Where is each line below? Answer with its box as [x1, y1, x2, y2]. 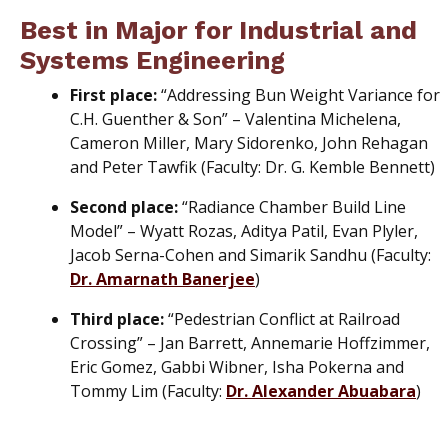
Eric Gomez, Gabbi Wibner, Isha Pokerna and [70, 356, 404, 379]
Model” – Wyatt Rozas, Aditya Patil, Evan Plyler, [70, 220, 418, 243]
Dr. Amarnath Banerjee [70, 268, 255, 291]
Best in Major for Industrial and [20, 15, 417, 46]
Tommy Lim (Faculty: [70, 380, 226, 403]
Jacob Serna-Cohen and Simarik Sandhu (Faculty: [70, 244, 431, 267]
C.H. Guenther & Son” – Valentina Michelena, [70, 108, 401, 131]
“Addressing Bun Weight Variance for [157, 84, 440, 107]
